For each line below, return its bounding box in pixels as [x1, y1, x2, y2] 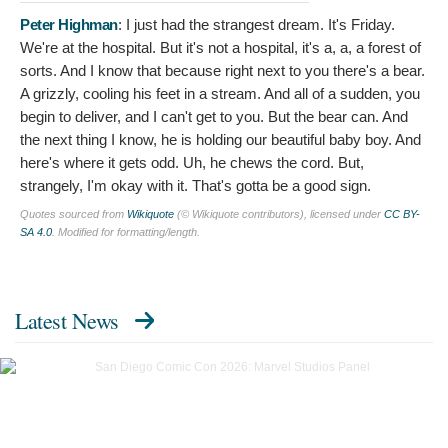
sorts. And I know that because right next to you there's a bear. [20, 61, 425, 79]
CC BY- [384, 207, 420, 220]
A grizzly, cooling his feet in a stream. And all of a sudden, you [20, 84, 420, 102]
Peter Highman [20, 15, 118, 33]
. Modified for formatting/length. [52, 225, 200, 238]
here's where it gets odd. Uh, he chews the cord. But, [20, 153, 364, 171]
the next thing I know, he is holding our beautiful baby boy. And [20, 130, 421, 148]
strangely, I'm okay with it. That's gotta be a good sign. [20, 176, 371, 194]
